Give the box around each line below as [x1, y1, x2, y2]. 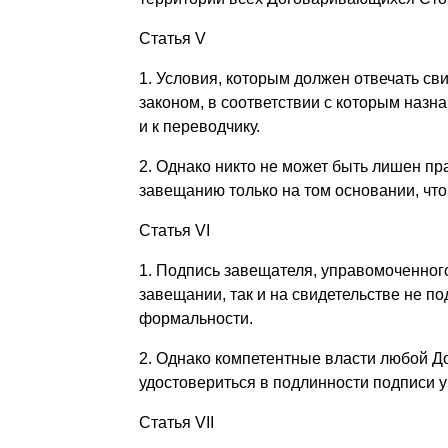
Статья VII [138, 413, 214, 431]
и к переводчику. [138, 117, 260, 135]
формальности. [138, 309, 253, 327]
